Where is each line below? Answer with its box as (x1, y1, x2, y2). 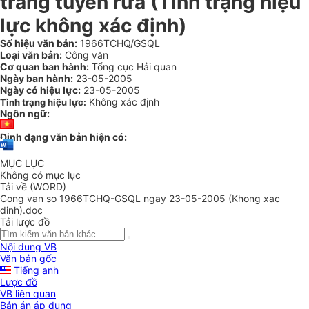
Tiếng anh (11, 264, 59, 277)
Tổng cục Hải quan (89, 61, 177, 72)
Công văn (62, 49, 108, 61)
